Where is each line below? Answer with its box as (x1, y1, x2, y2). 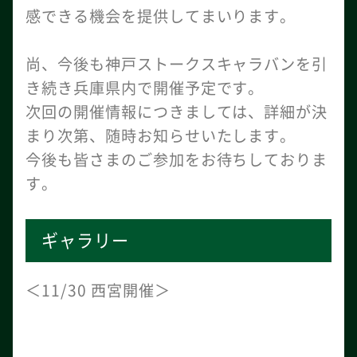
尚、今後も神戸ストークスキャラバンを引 (25, 53, 328, 75)
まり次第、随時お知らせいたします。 (25, 124, 296, 147)
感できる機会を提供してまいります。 (25, 5, 296, 27)
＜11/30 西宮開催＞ (25, 279, 171, 301)
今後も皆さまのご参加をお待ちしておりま (25, 148, 328, 171)
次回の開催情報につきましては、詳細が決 (25, 100, 328, 123)
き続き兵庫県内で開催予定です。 (25, 76, 265, 99)
